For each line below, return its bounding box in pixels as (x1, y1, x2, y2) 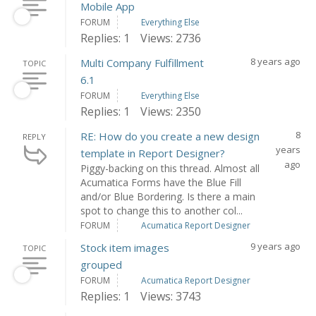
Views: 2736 (140, 30, 202, 46)
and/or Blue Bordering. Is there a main (80, 190, 256, 203)
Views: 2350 (140, 104, 202, 119)
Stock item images (80, 241, 170, 255)
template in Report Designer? (80, 146, 226, 160)
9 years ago (250, 240, 300, 253)
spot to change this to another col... (80, 204, 243, 217)
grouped (80, 257, 123, 272)
